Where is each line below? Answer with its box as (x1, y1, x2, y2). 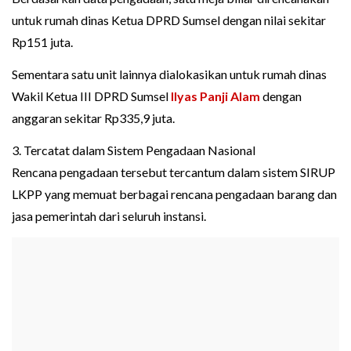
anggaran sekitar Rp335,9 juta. (12, 110, 175, 126)
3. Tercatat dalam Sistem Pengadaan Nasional (12, 143, 255, 158)
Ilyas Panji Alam (171, 89, 260, 104)
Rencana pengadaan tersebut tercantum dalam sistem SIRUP (12, 165, 335, 180)
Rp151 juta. (12, 34, 73, 50)
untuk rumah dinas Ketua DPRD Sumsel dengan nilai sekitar (12, 13, 326, 28)
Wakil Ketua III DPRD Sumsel (12, 89, 171, 104)
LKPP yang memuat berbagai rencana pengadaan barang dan (12, 186, 337, 202)
